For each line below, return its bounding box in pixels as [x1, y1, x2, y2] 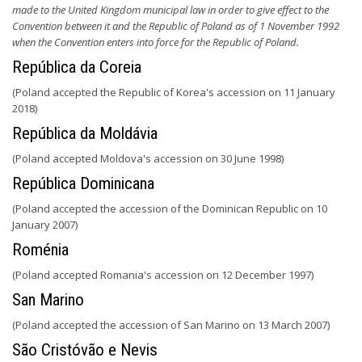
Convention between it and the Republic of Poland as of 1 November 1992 [12, 19, 339, 33]
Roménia [12, 240, 69, 259]
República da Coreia [12, 57, 141, 77]
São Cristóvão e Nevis [12, 340, 158, 360]
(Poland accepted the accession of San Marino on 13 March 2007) [12, 318, 330, 332]
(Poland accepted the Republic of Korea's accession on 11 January [12, 85, 335, 99]
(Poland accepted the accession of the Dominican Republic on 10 [12, 201, 327, 216]
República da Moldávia [12, 124, 158, 143]
